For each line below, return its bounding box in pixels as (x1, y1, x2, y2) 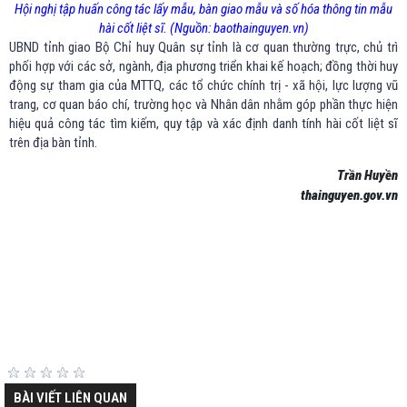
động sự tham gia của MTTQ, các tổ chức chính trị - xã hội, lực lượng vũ (9, 76, 398, 94)
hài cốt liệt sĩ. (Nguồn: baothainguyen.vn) (98, 19, 309, 36)
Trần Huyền (337, 166, 398, 184)
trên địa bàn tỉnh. (9, 134, 97, 151)
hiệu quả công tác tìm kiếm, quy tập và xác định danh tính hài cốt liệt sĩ (9, 114, 398, 132)
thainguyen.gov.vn (301, 186, 398, 203)
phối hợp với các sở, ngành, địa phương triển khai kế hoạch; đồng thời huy (9, 57, 398, 74)
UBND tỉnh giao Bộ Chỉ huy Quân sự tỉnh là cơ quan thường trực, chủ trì (9, 38, 398, 55)
